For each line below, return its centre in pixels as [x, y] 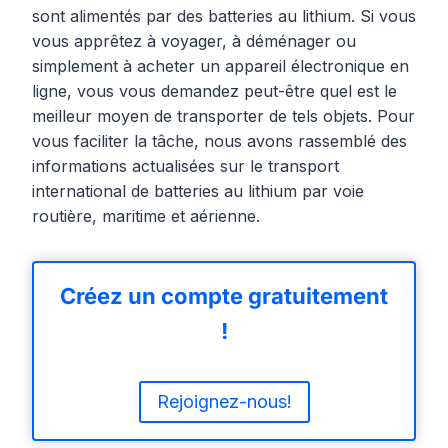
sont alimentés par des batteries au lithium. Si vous [224, 16]
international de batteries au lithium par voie [198, 191]
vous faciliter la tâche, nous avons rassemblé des [219, 141]
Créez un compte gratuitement [224, 296]
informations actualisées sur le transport [185, 166]
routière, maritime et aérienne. [146, 216]
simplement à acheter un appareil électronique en [220, 66]
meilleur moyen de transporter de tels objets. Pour [223, 116]
